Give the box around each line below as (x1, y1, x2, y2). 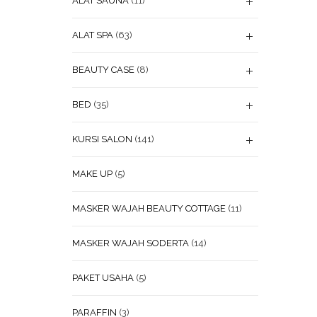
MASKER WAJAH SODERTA (72, 238, 189, 248)
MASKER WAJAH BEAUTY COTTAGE (72, 203, 226, 214)
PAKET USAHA (72, 272, 134, 283)
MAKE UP (72, 168, 113, 179)
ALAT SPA (72, 30, 113, 40)
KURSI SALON (72, 134, 132, 144)
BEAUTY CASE (72, 64, 134, 75)
